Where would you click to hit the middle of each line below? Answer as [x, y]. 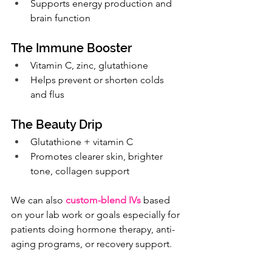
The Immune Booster [71, 48]
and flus [47, 95]
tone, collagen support [80, 171]
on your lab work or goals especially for [97, 215]
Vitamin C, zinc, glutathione [89, 66]
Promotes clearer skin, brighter [98, 157]
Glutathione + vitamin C [82, 142]
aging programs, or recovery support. [91, 244]
